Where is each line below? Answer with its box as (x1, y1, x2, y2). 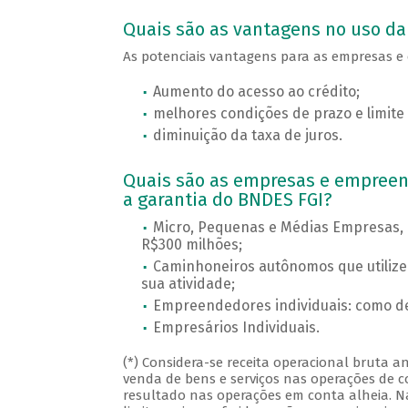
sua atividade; (140, 275, 235, 293)
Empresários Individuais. (152, 319, 320, 337)
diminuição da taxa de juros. (152, 127, 342, 145)
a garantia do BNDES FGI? (122, 189, 332, 211)
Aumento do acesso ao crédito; (152, 83, 360, 101)
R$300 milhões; (140, 236, 242, 254)
